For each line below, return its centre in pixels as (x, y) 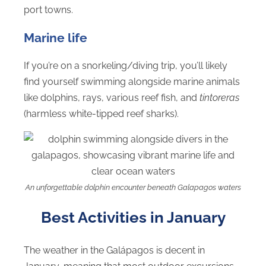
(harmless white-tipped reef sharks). (101, 114)
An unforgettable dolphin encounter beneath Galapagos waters (133, 187)
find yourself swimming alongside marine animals (132, 82)
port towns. (48, 9)
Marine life (56, 37)
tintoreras (219, 98)
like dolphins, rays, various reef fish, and (112, 98)
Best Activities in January (133, 217)
